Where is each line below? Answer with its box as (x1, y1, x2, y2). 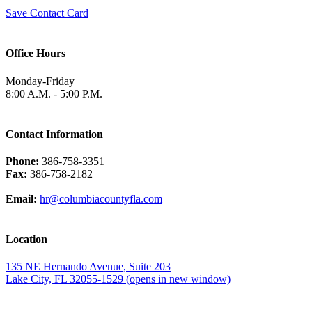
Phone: (6, 155, 39, 167)
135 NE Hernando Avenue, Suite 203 (6, 260, 171, 273)
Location (6, 233, 47, 245)
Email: (6, 192, 37, 205)
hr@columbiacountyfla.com (40, 192, 162, 205)
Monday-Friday (6, 75, 75, 87)
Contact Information (6, 127, 103, 140)
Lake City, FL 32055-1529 (6, 273, 126, 286)
